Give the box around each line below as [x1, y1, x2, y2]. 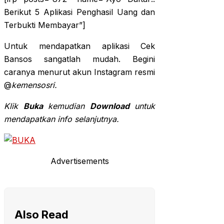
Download [89, 101, 129, 111]
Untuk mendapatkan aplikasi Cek [4, 41, 155, 51]
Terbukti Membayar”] [4, 20, 85, 30]
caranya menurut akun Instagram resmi [4, 67, 155, 77]
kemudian [42, 101, 90, 111]
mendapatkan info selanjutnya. [4, 114, 119, 124]
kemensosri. [11, 80, 57, 90]
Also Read [14, 207, 68, 221]
